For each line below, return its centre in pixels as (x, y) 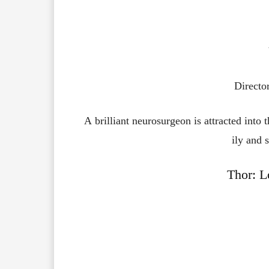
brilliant (113, 120)
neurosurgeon (163, 120)
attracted (224, 120)
